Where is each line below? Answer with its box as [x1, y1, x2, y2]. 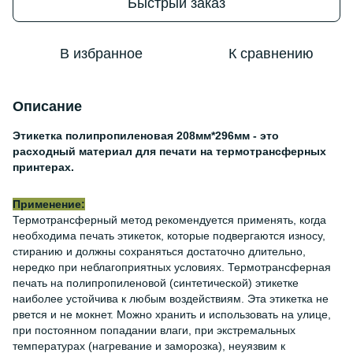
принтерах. [13, 161, 74, 173]
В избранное [59, 46, 143, 61]
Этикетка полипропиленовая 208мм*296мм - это [13, 129, 279, 142]
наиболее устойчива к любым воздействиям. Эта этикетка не [13, 292, 329, 305]
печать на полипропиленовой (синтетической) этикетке [13, 277, 299, 289]
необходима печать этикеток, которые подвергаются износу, [13, 229, 325, 242]
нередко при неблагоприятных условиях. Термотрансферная [13, 261, 331, 273]
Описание [13, 98, 82, 114]
